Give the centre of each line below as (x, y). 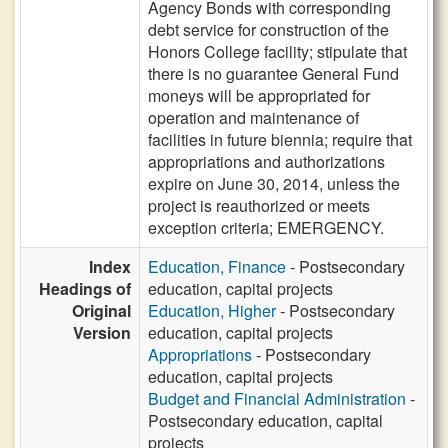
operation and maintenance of (253, 117)
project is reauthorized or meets (259, 205)
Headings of (85, 288)
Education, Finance (217, 266)
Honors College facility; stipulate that (277, 51)
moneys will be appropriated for (259, 95)
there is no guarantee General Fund (273, 73)
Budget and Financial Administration (277, 398)
